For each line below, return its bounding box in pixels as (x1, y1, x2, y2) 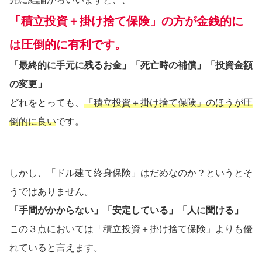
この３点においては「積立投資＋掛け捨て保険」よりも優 (9, 224, 253, 235)
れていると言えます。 (9, 243, 103, 253)
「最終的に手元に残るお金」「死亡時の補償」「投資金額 (9, 60, 253, 71)
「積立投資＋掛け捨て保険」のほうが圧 (84, 98, 253, 108)
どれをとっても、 (9, 98, 84, 108)
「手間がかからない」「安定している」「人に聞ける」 (9, 205, 243, 216)
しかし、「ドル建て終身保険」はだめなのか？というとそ (9, 168, 253, 178)
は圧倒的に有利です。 (9, 38, 126, 51)
